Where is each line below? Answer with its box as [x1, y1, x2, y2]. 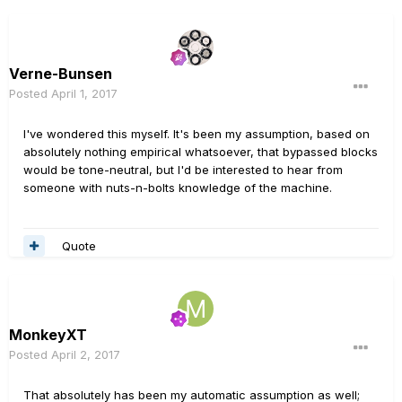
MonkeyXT [9, 326, 87, 344]
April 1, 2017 [51, 86, 118, 100]
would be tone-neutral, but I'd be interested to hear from [23, 162, 343, 177]
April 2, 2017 [51, 347, 120, 362]
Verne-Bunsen [9, 65, 112, 83]
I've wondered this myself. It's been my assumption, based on [23, 127, 370, 141]
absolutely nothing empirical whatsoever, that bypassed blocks [23, 144, 378, 159]
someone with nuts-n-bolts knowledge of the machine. [23, 180, 332, 195]
